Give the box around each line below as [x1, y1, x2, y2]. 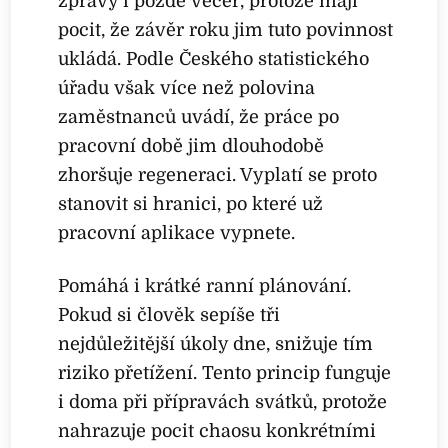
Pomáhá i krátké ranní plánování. [58, 275, 352, 296]
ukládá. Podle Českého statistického [58, 49, 370, 70]
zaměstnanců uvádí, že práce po [58, 107, 340, 128]
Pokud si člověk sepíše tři [58, 304, 281, 325]
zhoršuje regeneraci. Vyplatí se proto [58, 165, 378, 186]
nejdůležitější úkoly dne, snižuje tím [58, 333, 374, 354]
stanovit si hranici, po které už [58, 194, 324, 215]
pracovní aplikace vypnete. [58, 223, 296, 244]
